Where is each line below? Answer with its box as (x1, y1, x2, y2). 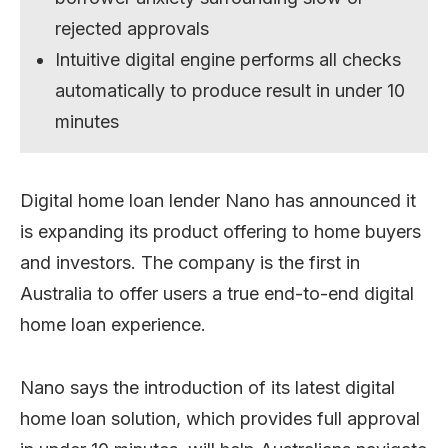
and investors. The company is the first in (20, 251, 360, 273)
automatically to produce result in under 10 (55, 79, 406, 101)
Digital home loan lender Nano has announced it (20, 189, 416, 211)
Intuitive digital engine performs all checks (55, 48, 402, 70)
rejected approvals (55, 17, 210, 39)
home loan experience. (20, 313, 206, 335)
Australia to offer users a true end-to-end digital (20, 282, 414, 304)
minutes (55, 110, 120, 132)
